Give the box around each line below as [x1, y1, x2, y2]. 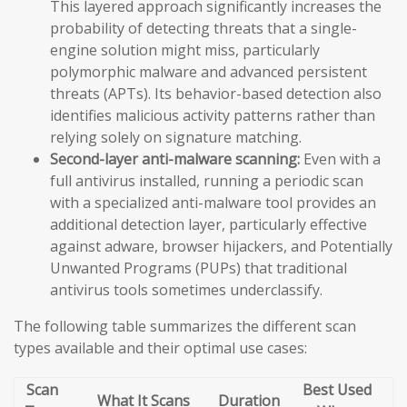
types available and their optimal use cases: [14, 338, 307, 359]
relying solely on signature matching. [50, 127, 302, 148]
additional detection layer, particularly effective [50, 214, 367, 235]
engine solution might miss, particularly [50, 40, 320, 61]
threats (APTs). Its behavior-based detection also [50, 84, 382, 104]
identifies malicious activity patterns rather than [50, 105, 375, 126]
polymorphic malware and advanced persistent [50, 62, 367, 83]
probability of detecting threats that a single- [50, 18, 357, 39]
